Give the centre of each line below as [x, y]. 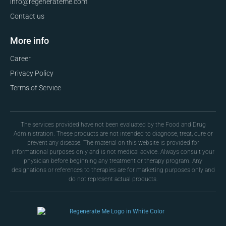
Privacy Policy [32, 73]
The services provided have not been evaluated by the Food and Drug [113, 125]
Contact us [27, 16]
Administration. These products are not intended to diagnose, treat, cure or [113, 134]
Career [20, 59]
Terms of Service [36, 88]
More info [30, 41]
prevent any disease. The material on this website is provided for [113, 143]
